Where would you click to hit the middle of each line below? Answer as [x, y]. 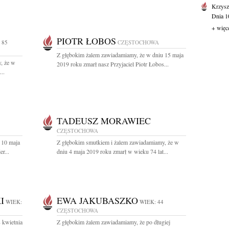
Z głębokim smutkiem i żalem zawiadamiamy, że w [118, 142]
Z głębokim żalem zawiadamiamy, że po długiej [113, 222]
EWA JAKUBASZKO [97, 200]
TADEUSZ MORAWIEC [104, 121]
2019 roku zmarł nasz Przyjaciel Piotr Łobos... [113, 64]
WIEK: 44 [152, 202]
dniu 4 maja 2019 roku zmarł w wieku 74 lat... [112, 151]
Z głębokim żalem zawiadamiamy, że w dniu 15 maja [120, 55]
